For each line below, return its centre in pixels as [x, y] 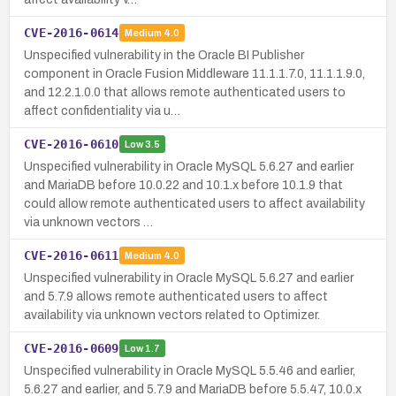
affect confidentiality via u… [102, 110]
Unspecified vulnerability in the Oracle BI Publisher [164, 55]
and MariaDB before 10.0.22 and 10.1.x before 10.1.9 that [183, 185]
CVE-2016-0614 [72, 32]
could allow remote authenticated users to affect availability [194, 203]
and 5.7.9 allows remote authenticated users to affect [176, 296]
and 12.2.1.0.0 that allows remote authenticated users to [185, 92]
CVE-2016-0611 [72, 255]
